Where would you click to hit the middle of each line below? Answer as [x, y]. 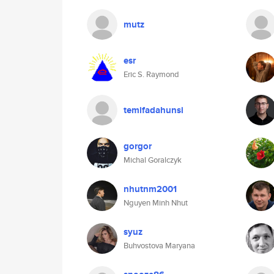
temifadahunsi [154, 110]
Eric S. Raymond [151, 74]
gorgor [138, 146]
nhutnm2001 [150, 189]
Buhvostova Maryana [159, 246]
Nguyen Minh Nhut [156, 203]
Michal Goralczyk [153, 160]
